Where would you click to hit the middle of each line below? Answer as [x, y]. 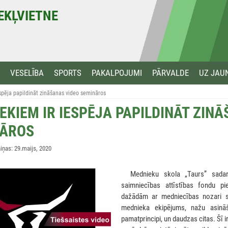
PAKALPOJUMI [117, 73]
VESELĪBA [27, 73]
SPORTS [68, 73]
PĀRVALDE [170, 73]
